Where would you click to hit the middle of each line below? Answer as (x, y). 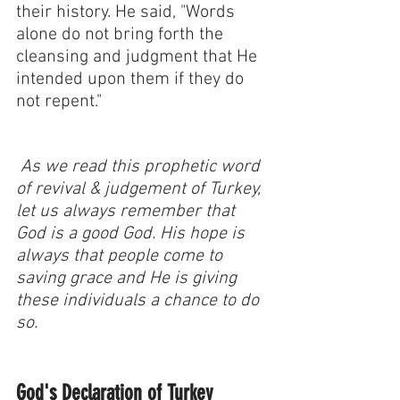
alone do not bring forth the (122, 35)
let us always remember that (128, 212)
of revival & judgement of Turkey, (141, 190)
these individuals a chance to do (140, 301)
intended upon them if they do (132, 80)
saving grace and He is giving (129, 279)
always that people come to (121, 257)
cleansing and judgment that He (139, 58)
